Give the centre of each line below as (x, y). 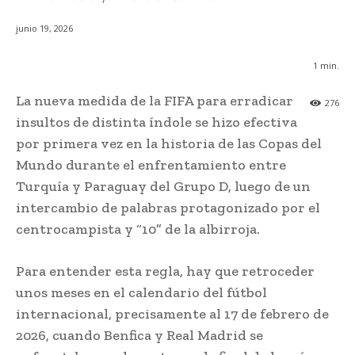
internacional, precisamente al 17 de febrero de (172, 314)
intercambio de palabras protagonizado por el (168, 208)
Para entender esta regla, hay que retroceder (165, 271)
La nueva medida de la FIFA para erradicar (155, 101)
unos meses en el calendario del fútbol (141, 293)
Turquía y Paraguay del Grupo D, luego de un (163, 187)
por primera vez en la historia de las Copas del (169, 144)
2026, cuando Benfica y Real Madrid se (139, 336)
